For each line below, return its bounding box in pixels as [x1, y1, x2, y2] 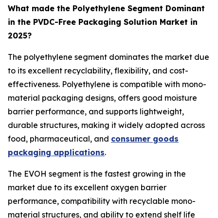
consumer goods [111, 133, 179, 144]
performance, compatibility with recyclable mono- [8, 196, 196, 206]
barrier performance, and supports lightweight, [8, 106, 184, 116]
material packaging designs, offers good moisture [8, 92, 197, 103]
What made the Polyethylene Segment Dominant [8, 3, 205, 13]
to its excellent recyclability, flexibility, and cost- [8, 65, 188, 75]
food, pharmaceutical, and [8, 133, 111, 144]
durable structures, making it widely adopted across [8, 120, 205, 130]
